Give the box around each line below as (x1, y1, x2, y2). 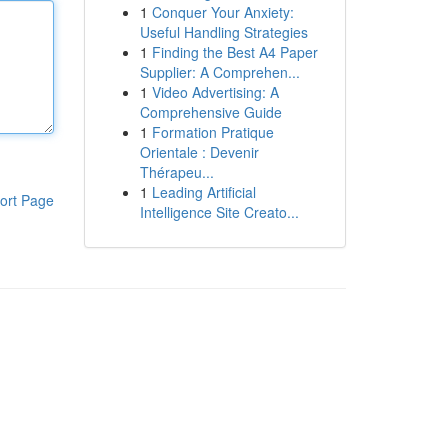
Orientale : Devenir (139, 142, 259, 162)
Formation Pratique (151, 122, 274, 142)
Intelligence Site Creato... (139, 202, 299, 222)
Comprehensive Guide (139, 102, 282, 122)
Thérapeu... (139, 162, 214, 182)
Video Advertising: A (151, 82, 279, 102)
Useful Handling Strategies (139, 22, 308, 42)
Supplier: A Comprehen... (139, 62, 300, 82)
